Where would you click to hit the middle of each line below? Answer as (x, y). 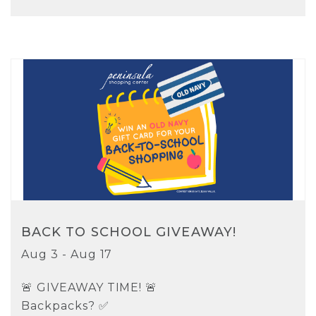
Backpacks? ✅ (65, 305)
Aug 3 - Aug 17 (67, 254)
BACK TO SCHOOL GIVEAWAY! (129, 232)
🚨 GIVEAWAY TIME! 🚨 (90, 287)
